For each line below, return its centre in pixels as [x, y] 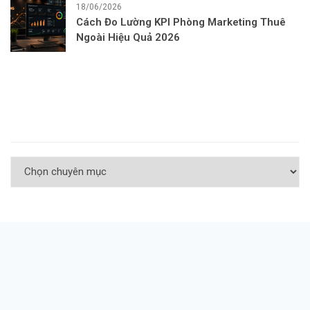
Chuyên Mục [40, 128]
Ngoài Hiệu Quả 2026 [128, 37]
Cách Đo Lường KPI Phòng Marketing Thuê [181, 22]
